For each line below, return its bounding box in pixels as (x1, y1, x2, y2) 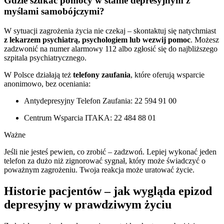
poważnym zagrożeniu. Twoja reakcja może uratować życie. (4, 165, 194, 174)
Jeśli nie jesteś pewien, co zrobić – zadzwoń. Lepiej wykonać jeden (4, 147, 216, 156)
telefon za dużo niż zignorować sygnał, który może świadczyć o (4, 156, 205, 165)
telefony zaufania (73, 70, 130, 79)
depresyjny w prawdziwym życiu (4, 197, 171, 211)
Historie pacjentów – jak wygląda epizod (4, 184, 212, 197)
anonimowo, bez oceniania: (4, 79, 90, 88)
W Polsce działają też (4, 70, 73, 79)
